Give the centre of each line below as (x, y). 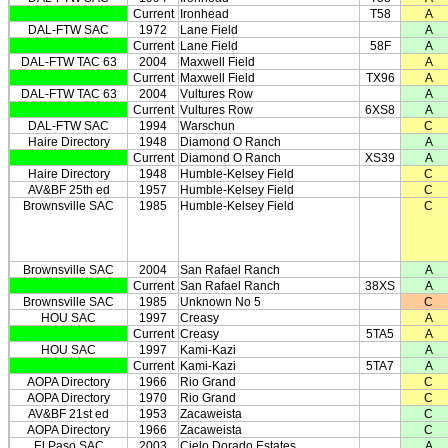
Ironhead (204, 14)
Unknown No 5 (220, 302)
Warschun (207, 126)
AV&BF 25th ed (68, 190)
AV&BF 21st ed (68, 414)
